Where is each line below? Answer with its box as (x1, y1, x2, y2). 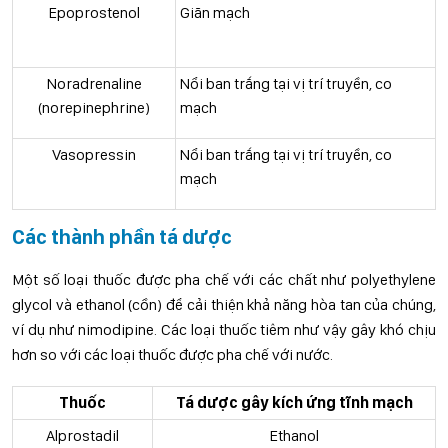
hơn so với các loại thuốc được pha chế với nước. (12, 345, 333, 364)
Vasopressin (52, 145, 136, 164)
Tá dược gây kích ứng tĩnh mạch (175, 393, 413, 412)
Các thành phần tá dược (12, 225, 232, 249)
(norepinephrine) (38, 98, 150, 117)
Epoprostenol (48, 3, 140, 22)
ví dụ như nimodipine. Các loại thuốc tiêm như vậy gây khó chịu (12, 320, 436, 339)
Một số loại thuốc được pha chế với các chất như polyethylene (12, 270, 436, 289)
